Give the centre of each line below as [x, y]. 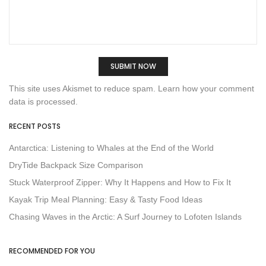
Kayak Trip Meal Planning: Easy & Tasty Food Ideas [106, 200]
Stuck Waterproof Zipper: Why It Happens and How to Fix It [120, 183]
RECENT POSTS [35, 126]
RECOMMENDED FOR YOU [52, 251]
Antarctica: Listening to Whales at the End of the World [111, 148]
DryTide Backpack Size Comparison [76, 165]
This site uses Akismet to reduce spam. [83, 89]
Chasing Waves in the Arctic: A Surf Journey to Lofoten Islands [125, 217]
